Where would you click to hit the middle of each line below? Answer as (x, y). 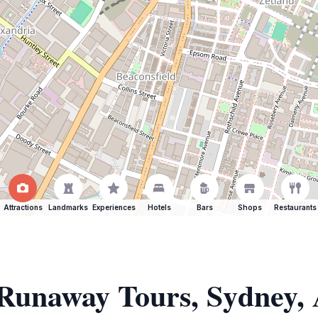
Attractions (23, 207)
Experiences (114, 207)
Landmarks (68, 207)
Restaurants (295, 207)
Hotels (159, 207)
